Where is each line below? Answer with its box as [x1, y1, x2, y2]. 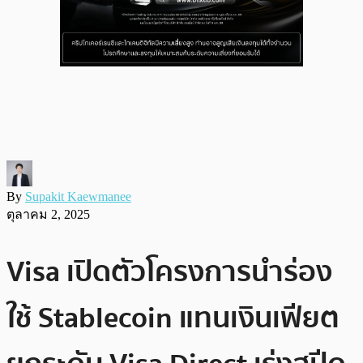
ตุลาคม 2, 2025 [6, 207, 90, 221]
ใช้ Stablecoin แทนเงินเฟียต [6, 294, 340, 341]
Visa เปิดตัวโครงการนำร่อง [6, 248, 332, 295]
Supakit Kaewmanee [25, 189, 131, 203]
